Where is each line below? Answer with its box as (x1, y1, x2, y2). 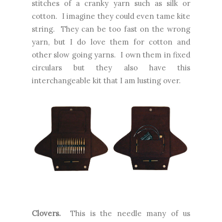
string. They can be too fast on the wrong (32, 24, 190, 34)
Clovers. (32, 208, 61, 218)
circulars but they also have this (32, 63, 190, 73)
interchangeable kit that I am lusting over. (32, 76, 181, 86)
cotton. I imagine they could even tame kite (32, 11, 190, 21)
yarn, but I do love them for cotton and (32, 37, 190, 47)
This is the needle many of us (61, 208, 190, 218)
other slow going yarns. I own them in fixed (32, 50, 190, 60)
